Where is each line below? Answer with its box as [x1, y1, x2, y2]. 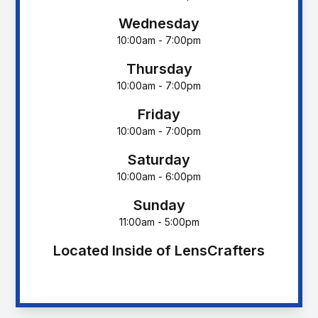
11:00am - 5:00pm [119, 215, 199, 228]
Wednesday [119, 14, 199, 32]
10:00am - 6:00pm [117, 170, 201, 182]
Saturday [128, 150, 190, 168]
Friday [138, 105, 180, 123]
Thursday [126, 60, 192, 77]
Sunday [133, 196, 185, 214]
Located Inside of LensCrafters [53, 241, 265, 259]
